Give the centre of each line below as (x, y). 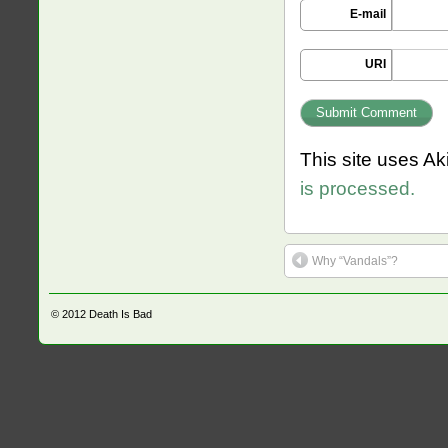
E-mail (368, 14)
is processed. (357, 188)
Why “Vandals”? (355, 261)
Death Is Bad (120, 314)
